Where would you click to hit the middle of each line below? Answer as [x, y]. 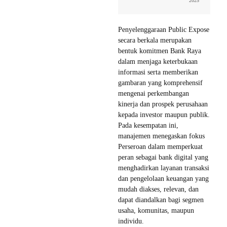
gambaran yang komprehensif [160, 83]
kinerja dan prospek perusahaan [163, 104]
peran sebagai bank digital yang [163, 158]
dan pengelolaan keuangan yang [163, 179]
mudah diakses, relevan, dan [158, 190]
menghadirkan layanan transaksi [164, 168]
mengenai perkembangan [154, 94]
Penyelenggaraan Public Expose [164, 30]
